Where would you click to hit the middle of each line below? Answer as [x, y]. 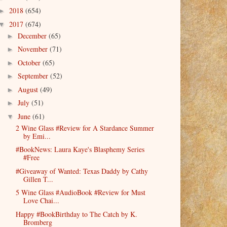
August [29, 89]
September [34, 76]
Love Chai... [41, 201]
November [33, 49]
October [30, 62]
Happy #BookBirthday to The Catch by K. [76, 214]
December [33, 35]
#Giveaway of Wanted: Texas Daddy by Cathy [82, 171]
